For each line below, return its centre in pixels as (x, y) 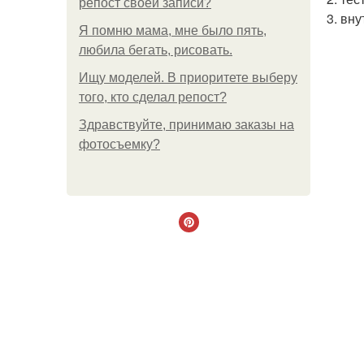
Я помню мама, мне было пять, (173, 30)
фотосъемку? (119, 144)
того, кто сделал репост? (153, 97)
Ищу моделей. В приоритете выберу (188, 78)
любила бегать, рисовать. (156, 50)
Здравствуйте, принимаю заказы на (186, 125)
